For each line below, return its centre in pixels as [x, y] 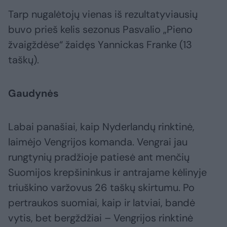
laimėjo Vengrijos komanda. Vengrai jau [98, 142]
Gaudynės [33, 93]
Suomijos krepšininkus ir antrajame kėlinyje [107, 173]
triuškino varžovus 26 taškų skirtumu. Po [101, 188]
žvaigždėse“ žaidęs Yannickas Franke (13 [100, 45]
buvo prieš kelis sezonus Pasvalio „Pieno [100, 30]
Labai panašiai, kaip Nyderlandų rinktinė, [101, 127]
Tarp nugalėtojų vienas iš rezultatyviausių [103, 14]
